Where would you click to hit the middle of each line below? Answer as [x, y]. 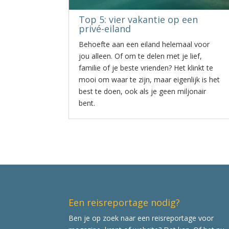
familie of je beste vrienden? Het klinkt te [146, 68]
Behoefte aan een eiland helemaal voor [144, 44]
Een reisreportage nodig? [124, 202]
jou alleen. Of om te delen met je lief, [141, 56]
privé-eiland [105, 29]
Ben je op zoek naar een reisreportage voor [141, 218]
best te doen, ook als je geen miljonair [143, 91]
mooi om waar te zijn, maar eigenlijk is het [150, 79]
